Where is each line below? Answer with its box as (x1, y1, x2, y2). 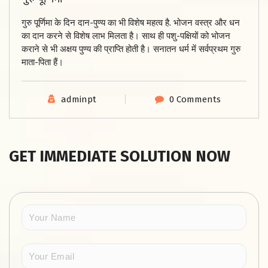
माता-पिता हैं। (22, 57, 63, 68)
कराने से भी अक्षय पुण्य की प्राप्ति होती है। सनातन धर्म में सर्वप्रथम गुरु (22, 44, 240, 55)
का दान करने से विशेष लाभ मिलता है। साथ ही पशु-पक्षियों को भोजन (22, 31, 230, 42)
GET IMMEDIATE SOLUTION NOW (9, 147, 230, 166)
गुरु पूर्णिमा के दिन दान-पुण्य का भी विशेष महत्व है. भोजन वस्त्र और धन (22, 17, 240, 29)
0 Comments (169, 94, 221, 105)
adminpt (60, 94, 96, 105)
